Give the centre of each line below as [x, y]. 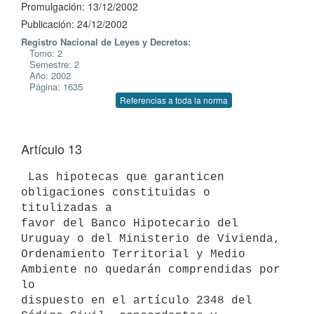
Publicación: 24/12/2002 [74, 24]
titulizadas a [70, 208]
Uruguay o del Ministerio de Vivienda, [151, 239]
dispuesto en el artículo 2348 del [137, 300]
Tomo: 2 [42, 53]
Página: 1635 [52, 87]
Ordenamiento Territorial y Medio [133, 254]
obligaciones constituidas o [116, 192]
